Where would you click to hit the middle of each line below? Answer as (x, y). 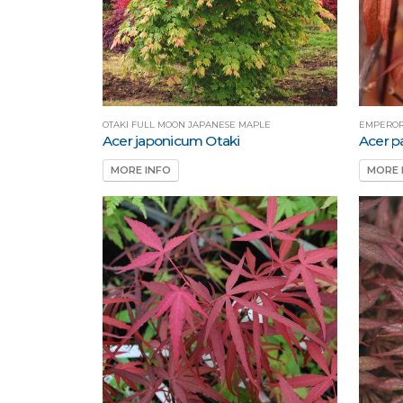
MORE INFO (141, 170)
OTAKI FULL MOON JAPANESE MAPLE (187, 125)
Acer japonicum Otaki (171, 141)
